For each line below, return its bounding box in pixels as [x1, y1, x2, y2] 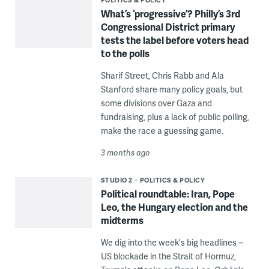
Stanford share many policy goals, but [100, 83, 243, 95]
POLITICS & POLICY [139, 175, 205, 184]
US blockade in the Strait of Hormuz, [100, 250, 236, 262]
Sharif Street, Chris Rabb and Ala [100, 69, 224, 81]
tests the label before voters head [100, 32, 249, 47]
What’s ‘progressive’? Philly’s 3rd [100, 6, 240, 20]
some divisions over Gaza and [100, 97, 212, 109]
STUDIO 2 [100, 175, 133, 184]
